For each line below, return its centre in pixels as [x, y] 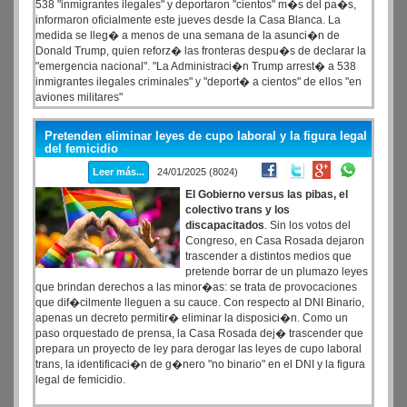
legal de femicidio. [80, 380]
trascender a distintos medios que [268, 256]
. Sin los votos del [308, 225]
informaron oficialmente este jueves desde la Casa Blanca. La [188, 20]
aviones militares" [79, 97]
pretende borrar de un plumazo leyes [277, 272]
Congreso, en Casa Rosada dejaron [275, 241]
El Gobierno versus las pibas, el [267, 194]
